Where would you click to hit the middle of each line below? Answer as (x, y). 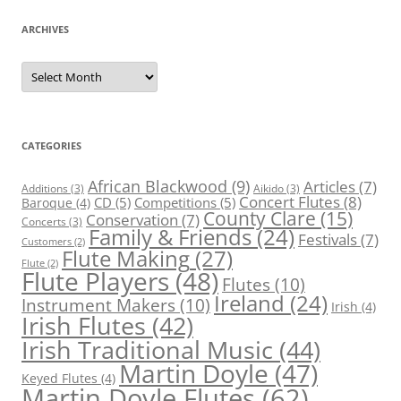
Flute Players (95, 282)
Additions (45, 189)
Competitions (175, 203)
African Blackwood (158, 187)
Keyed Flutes (60, 379)
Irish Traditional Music (147, 350)
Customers (47, 242)
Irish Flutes (84, 326)
